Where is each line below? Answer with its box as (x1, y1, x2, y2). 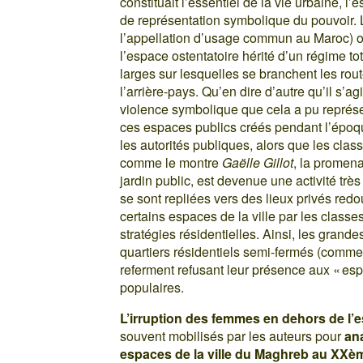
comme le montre (120, 152, 223, 172)
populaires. (120, 277, 185, 297)
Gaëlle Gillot (222, 152, 294, 172)
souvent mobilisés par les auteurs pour (120, 326, 345, 345)
